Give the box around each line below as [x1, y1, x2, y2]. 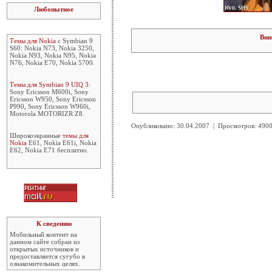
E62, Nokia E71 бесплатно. [10, 146, 89, 154]
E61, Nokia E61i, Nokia [27, 139, 97, 146]
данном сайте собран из [10, 238, 80, 245]
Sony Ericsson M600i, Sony [10, 88, 89, 95]
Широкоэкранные [10, 132, 63, 139]
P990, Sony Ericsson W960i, [10, 103, 90, 110]
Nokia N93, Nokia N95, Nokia [10, 52, 96, 59]
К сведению [36, 220, 72, 227]
